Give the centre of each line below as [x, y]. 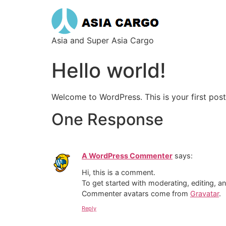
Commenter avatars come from [136, 193]
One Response [107, 120]
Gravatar [205, 193]
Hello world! [109, 70]
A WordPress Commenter [127, 156]
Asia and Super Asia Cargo [103, 40]
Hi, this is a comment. [119, 172]
